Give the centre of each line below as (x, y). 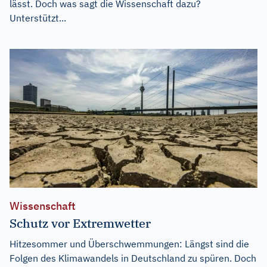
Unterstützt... (38, 18)
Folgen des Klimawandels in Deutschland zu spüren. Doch (133, 258)
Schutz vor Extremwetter (80, 223)
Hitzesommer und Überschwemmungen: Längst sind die (129, 244)
